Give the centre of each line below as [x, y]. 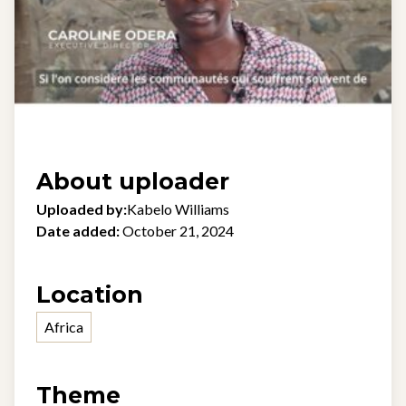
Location [90, 295]
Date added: [78, 231]
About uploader [133, 181]
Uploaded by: [82, 209]
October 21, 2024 [178, 231]
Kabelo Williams [178, 209]
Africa [64, 327]
